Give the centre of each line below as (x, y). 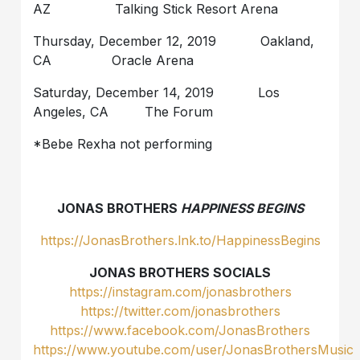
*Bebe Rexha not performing (123, 143)
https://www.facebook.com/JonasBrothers (180, 330)
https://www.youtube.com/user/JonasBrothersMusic (194, 349)
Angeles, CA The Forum (123, 111)
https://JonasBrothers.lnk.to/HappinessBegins (180, 240)
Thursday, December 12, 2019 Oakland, (174, 41)
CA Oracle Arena (114, 60)
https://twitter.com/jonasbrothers (180, 311)
